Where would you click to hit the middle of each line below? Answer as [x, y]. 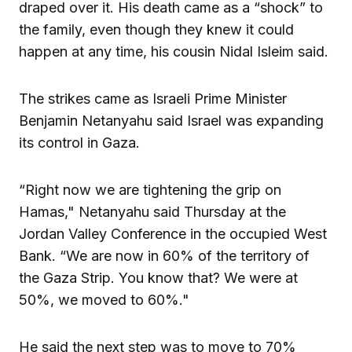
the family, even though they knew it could [156, 29]
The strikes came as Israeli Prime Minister [153, 98]
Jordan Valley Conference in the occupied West [173, 233]
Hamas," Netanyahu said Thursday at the [152, 211]
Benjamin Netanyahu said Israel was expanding [171, 120]
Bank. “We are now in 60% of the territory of [164, 255]
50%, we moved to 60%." [104, 299]
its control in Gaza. [79, 142]
